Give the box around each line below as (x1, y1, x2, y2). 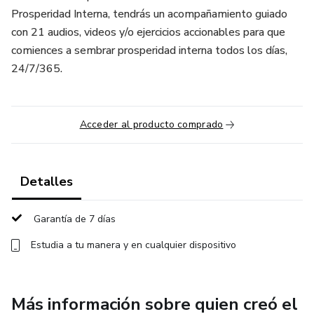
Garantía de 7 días (34, 212, 116, 226)
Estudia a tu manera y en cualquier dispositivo (31, 238, 236, 252)
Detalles (20, 173, 73, 190)
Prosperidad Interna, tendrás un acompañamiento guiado (11, 6, 287, 22)
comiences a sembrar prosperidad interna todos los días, (11, 43, 287, 58)
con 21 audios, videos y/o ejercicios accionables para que (11, 25, 285, 40)
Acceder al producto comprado (79, 118, 224, 131)
